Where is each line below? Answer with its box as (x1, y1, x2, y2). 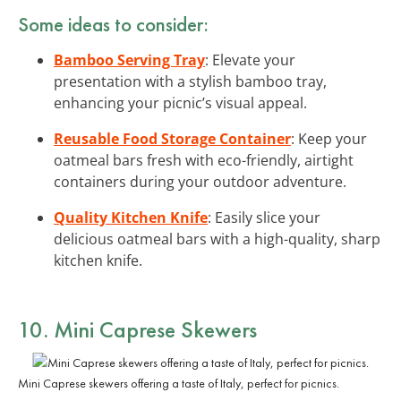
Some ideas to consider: (18, 10, 209, 38)
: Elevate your (205, 49, 295, 70)
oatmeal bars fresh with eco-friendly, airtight (54, 149, 354, 170)
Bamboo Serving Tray (54, 49, 205, 70)
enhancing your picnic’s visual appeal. (54, 92, 307, 113)
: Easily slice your (208, 207, 320, 227)
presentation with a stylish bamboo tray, (54, 71, 327, 91)
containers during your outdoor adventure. (54, 171, 346, 192)
